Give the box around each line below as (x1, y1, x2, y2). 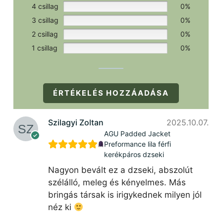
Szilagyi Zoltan (48, 117, 104, 128)
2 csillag (32, 30, 58, 39)
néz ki (48, 202, 74, 213)
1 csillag (32, 44, 57, 53)
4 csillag (32, 2, 58, 11)
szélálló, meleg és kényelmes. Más (48, 177, 186, 188)
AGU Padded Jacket (104, 129, 171, 138)
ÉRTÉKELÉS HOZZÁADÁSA (53, 88, 169, 98)
